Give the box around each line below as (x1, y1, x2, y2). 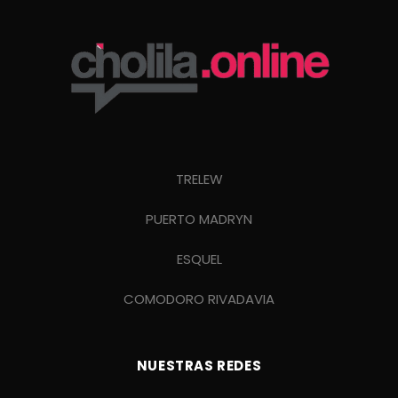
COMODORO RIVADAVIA (123, 290, 275, 309)
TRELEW (175, 169, 223, 188)
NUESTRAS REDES (136, 356, 262, 376)
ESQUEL (176, 250, 222, 269)
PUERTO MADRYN (146, 210, 252, 229)
